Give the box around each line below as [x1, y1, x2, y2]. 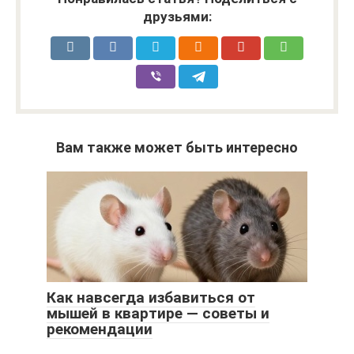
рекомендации [47, 320, 153, 339]
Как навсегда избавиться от [47, 288, 255, 307]
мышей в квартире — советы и [47, 304, 269, 323]
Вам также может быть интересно [56, 139, 298, 156]
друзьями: [142, 9, 212, 25]
